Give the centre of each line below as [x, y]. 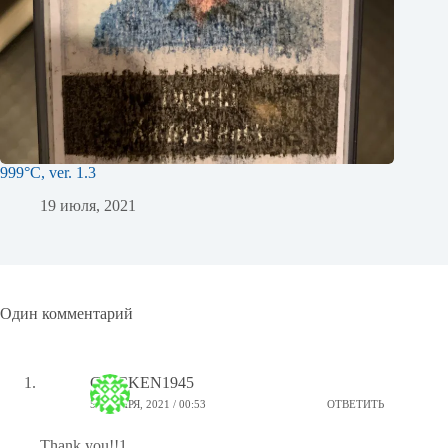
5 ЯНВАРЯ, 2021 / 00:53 [148, 404]
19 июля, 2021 [88, 205]
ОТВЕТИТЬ [356, 404]
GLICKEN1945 [142, 382]
